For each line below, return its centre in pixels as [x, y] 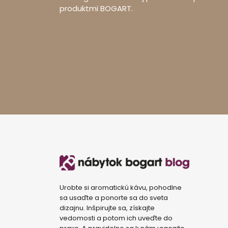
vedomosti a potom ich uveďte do [116, 218]
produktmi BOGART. [96, 8]
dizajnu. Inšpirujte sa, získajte [107, 208]
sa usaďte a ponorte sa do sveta [114, 197]
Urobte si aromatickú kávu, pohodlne [121, 187]
